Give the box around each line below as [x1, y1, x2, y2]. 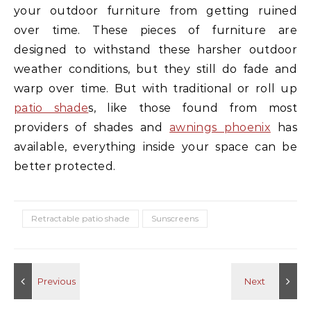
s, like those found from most [88, 101, 297, 115]
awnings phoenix [169, 120, 271, 134]
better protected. [14, 159, 116, 173]
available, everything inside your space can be [14, 140, 297, 153]
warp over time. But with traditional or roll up [14, 81, 297, 95]
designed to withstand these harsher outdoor [14, 42, 297, 56]
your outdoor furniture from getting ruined [14, 3, 297, 17]
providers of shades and [14, 120, 170, 134]
